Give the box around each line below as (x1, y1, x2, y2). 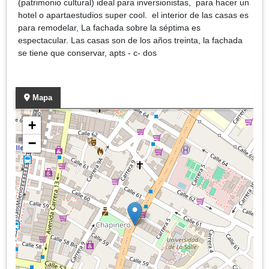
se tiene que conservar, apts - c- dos (18, 47, 159, 58)
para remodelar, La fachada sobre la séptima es (18, 22, 201, 32)
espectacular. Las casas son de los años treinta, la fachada (18, 35, 243, 45)
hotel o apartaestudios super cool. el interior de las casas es (18, 10, 249, 20)
